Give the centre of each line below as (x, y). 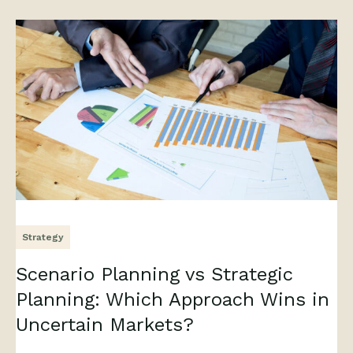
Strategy (43, 237)
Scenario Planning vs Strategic (154, 274)
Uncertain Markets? (105, 324)
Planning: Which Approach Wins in (173, 299)
